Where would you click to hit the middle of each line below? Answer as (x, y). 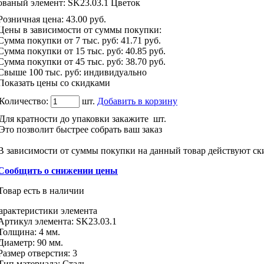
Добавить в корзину (137, 101)
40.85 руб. (146, 51)
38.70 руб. (146, 61)
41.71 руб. (141, 40)
